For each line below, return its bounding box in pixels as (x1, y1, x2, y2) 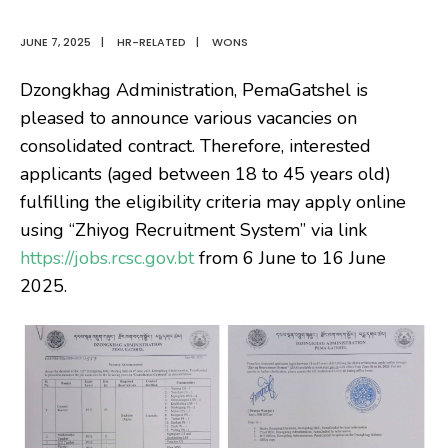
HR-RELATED (117, 34, 186, 51)
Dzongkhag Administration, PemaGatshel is (20, 78, 368, 103)
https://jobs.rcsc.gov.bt (20, 246, 194, 271)
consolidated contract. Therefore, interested (20, 134, 371, 159)
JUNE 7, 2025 (20, 34, 91, 51)
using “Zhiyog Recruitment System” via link (20, 218, 367, 243)
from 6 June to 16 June (194, 246, 386, 271)
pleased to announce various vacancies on (20, 106, 357, 131)
